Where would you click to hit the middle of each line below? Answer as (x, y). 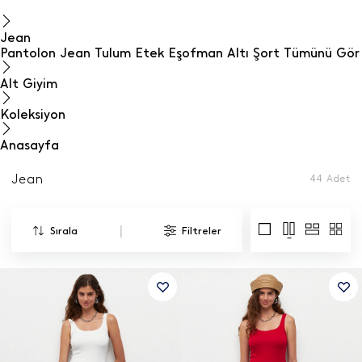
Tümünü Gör (322, 53)
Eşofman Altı (208, 53)
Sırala (63, 230)
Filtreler (202, 230)
